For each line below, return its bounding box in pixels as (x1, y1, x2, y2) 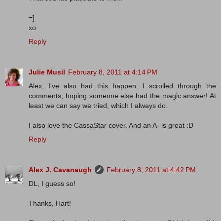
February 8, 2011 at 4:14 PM (68, 68, 157, 76)
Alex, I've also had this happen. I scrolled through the (29, 82, 216, 90)
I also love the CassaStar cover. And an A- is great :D (29, 121, 193, 130)
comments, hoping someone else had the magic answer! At (29, 92, 216, 100)
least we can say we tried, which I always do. (29, 102, 168, 110)
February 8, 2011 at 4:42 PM (107, 166, 196, 174)
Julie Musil (29, 68, 65, 76)
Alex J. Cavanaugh (29, 166, 92, 174)
